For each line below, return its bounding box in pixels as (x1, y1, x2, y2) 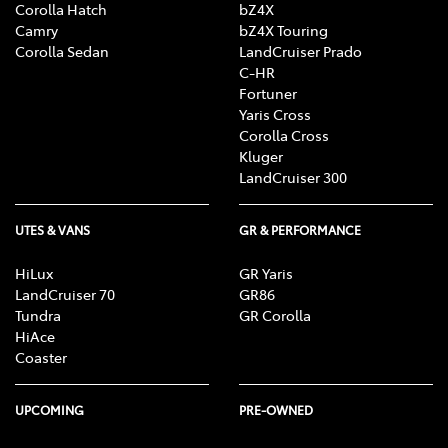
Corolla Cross (239, 125, 329, 146)
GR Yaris (239, 263, 293, 284)
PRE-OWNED (239, 402, 313, 419)
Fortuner (239, 83, 297, 104)
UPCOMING (15, 402, 84, 419)
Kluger (239, 146, 283, 167)
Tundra (15, 305, 61, 326)
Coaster (15, 347, 67, 368)
